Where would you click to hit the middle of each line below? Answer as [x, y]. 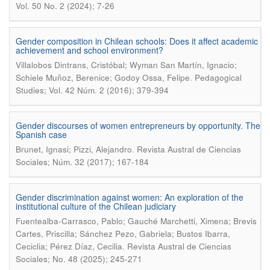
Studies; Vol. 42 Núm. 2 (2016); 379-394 [92, 90]
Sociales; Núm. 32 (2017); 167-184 [82, 162]
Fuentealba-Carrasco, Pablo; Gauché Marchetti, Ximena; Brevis [136, 221]
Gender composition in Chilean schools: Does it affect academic [137, 41]
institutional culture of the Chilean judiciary [96, 206]
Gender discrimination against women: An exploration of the [130, 197]
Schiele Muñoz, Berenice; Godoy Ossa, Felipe [103, 77]
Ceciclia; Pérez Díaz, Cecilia [69, 246]
